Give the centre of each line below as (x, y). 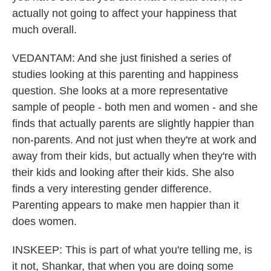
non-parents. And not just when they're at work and (134, 140)
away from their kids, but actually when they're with (134, 156)
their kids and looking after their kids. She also (123, 172)
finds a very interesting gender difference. (112, 189)
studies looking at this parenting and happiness (125, 74)
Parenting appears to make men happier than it (126, 205)
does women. (44, 221)
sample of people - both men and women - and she (135, 107)
